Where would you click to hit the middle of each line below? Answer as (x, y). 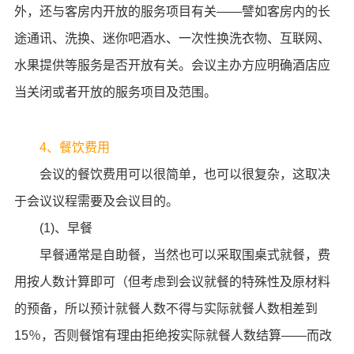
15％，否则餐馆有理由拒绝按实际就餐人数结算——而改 (173, 335)
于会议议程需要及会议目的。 (96, 201)
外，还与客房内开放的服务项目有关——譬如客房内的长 (172, 11)
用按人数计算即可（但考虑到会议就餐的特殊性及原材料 (172, 282)
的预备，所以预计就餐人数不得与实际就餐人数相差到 (166, 309)
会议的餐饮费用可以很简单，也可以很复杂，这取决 (172, 174)
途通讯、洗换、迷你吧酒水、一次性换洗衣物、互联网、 (172, 38)
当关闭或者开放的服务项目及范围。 (115, 92)
